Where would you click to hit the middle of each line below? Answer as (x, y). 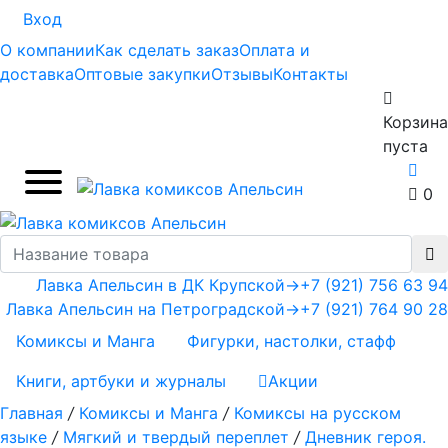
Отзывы (242, 74)
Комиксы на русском (317, 412)
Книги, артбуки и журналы (121, 380)
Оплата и (274, 50)
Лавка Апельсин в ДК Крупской (160, 284)
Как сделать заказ (167, 50)
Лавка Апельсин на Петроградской (145, 308)
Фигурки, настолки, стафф (291, 340)
